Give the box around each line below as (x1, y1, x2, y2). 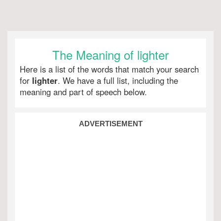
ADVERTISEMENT (78, 119, 143, 128)
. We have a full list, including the (58, 74, 178, 86)
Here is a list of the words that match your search (20, 63, 199, 75)
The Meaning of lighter (52, 46, 169, 63)
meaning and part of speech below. (20, 86, 147, 98)
